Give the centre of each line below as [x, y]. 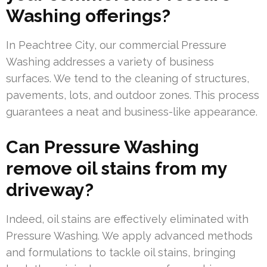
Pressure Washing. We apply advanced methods [129, 236]
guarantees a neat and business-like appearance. [132, 112]
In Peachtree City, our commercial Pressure [116, 45]
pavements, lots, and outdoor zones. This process [133, 95]
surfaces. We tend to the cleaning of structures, [128, 79]
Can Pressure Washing [103, 147]
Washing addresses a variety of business [110, 62]
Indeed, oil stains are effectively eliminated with [127, 219]
